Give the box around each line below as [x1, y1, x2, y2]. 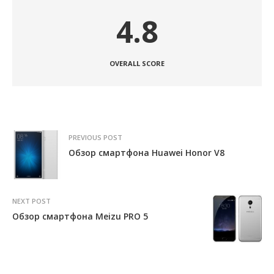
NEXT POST [12, 196, 51, 206]
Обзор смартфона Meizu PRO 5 [12, 210, 148, 222]
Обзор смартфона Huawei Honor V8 [68, 147, 224, 158]
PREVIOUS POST [68, 133, 122, 142]
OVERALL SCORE [109, 59, 165, 68]
